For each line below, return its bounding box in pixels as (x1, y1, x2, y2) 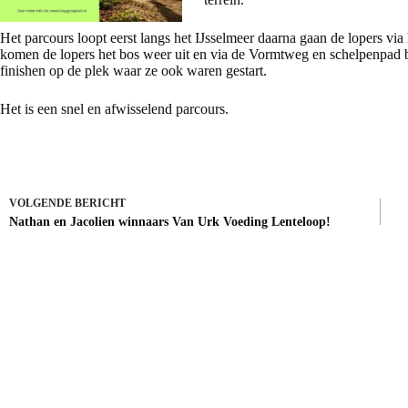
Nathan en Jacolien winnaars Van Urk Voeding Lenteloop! (9, 215, 331, 229)
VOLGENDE (9, 197, 75, 209)
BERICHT (75, 197, 126, 209)
